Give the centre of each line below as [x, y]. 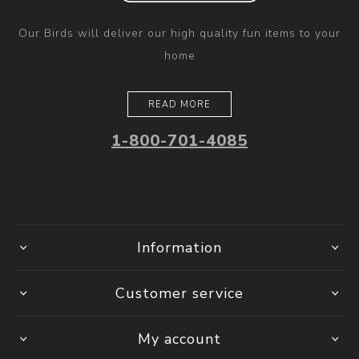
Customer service [179, 294]
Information [179, 248]
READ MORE [179, 105]
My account [179, 339]
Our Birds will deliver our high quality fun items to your [179, 34]
